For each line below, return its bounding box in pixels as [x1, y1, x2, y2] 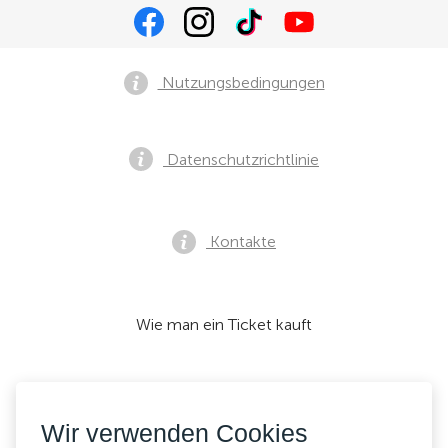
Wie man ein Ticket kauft [136, 314, 312, 334]
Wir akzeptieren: [108, 402, 222, 422]
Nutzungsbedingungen [157, 73, 325, 93]
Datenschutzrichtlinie [163, 149, 319, 169]
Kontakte [206, 232, 276, 252]
